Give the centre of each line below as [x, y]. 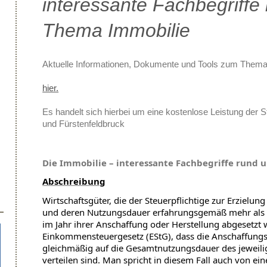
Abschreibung [74, 181]
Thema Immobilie [117, 30]
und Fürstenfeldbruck [84, 123]
